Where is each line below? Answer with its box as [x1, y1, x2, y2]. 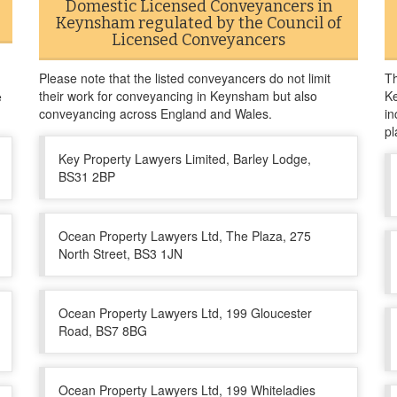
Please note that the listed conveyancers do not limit [39, 69, 331, 87]
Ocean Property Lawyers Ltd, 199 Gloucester [58, 304, 312, 322]
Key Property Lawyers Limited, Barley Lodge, [58, 150, 311, 167]
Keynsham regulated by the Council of [56, 13, 341, 33]
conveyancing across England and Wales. [39, 105, 272, 122]
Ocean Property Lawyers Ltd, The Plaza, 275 [58, 227, 311, 245]
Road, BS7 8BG [58, 322, 147, 339]
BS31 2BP [58, 167, 115, 185]
